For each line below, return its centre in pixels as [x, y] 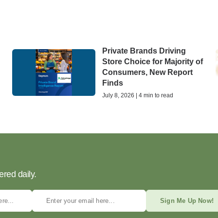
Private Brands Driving [144, 51]
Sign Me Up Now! [187, 200]
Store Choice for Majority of [153, 61]
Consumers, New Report [147, 72]
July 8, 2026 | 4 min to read [138, 95]
